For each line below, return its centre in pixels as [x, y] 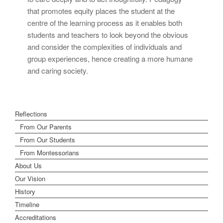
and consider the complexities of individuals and [105, 46]
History [25, 191]
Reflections [31, 113]
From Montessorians [50, 152]
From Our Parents [46, 126]
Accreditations [36, 217]
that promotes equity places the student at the [101, 10]
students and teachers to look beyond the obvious [108, 34]
